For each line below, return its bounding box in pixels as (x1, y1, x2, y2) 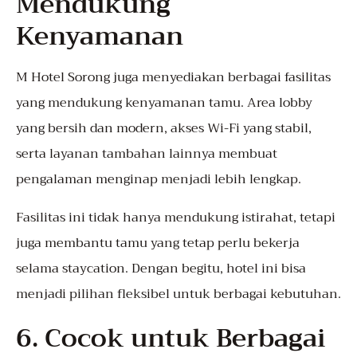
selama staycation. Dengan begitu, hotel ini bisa (16, 257, 306, 280)
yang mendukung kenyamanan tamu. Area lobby (16, 92, 312, 115)
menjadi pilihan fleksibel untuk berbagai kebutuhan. (16, 283, 341, 306)
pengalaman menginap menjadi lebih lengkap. (16, 168, 301, 191)
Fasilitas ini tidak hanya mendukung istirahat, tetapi (16, 206, 335, 229)
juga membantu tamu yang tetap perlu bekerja (16, 232, 300, 255)
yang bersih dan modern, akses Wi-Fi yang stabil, (16, 117, 312, 140)
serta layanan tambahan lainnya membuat (16, 143, 277, 166)
